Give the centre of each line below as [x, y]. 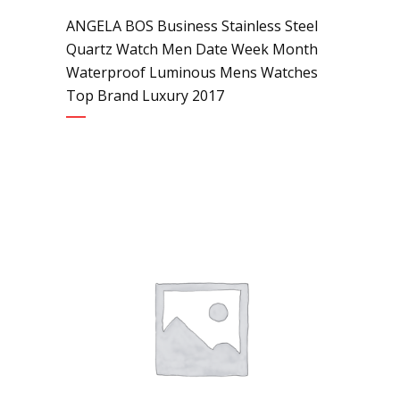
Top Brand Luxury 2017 [145, 95]
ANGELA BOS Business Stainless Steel [192, 25]
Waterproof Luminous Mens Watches [192, 72]
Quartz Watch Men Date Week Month [192, 49]
